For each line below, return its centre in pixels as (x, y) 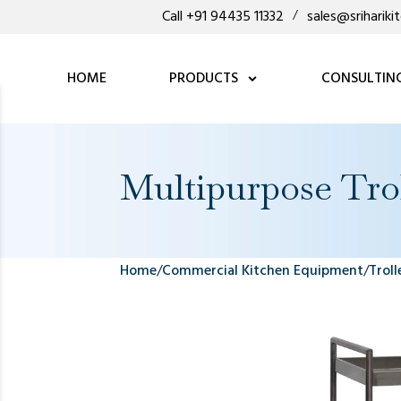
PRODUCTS (205, 79)
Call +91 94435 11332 (222, 17)
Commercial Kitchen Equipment (263, 271)
